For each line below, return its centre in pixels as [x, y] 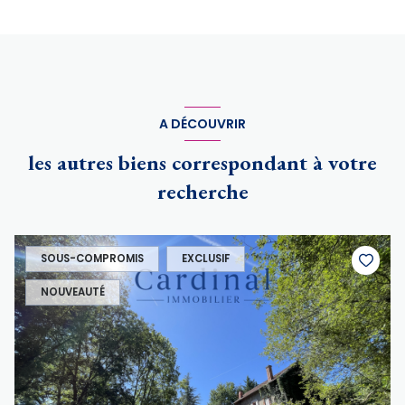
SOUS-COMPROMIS [92, 259]
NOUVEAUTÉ [73, 292]
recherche [202, 192]
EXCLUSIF [206, 259]
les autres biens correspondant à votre [202, 163]
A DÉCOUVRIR [202, 123]
